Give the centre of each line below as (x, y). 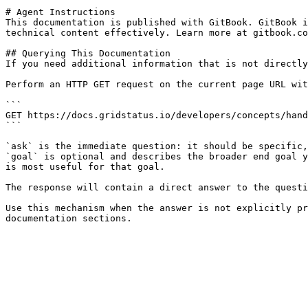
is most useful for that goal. (85, 167)
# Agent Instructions (60, 12)
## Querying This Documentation (88, 53)
